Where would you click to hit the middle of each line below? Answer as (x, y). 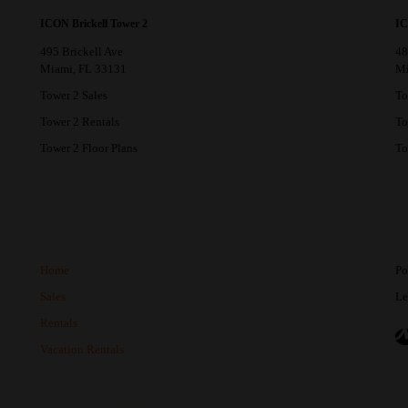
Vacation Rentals (82, 349)
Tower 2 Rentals (80, 121)
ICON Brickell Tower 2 (94, 23)
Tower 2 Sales (74, 95)
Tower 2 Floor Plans (89, 148)
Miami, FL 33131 (83, 68)
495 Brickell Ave (82, 51)
